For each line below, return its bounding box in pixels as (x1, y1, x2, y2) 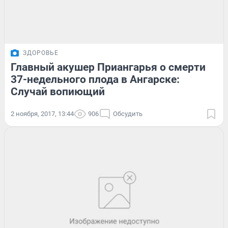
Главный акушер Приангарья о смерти (11, 61, 206, 73)
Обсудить (113, 109, 142, 118)
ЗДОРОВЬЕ (23, 49, 59, 56)
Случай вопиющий (11, 85, 105, 98)
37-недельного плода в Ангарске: (11, 73, 180, 85)
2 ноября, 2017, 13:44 (11, 109, 74, 118)
